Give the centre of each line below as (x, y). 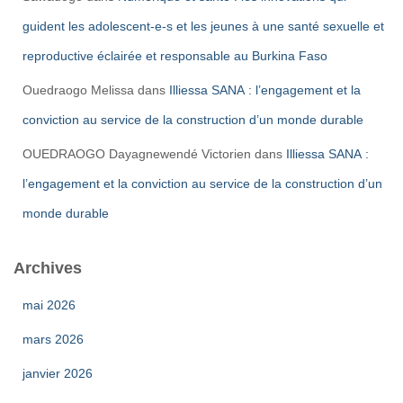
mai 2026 (49, 305)
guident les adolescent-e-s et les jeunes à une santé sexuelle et (203, 26)
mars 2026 (53, 339)
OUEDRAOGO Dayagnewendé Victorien (137, 154)
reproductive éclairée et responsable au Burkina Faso (175, 56)
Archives (48, 268)
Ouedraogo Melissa (78, 90)
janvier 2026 (58, 373)
